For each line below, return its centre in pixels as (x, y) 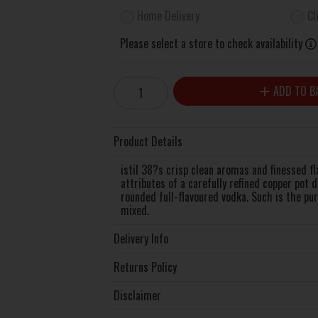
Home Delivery (169, 15)
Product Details (148, 141)
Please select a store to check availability (212, 43)
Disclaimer (137, 295)
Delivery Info (141, 238)
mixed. (135, 210)
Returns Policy (145, 267)
